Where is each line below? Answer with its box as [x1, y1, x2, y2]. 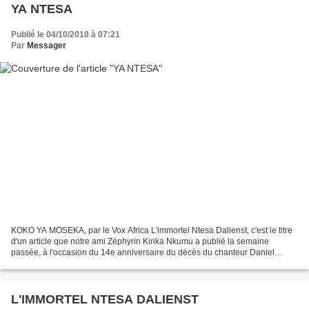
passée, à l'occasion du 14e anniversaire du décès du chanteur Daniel [11, 247, 275, 257]
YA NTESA [11, 2, 72, 17]
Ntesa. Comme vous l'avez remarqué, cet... [11, 258, 170, 268]
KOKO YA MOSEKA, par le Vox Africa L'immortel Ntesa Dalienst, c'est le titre [11, 225, 292, 235]
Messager [27, 41, 66, 51]
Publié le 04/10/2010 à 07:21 [11, 30, 120, 40]
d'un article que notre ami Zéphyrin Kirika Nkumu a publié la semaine [11, 236, 269, 246]
